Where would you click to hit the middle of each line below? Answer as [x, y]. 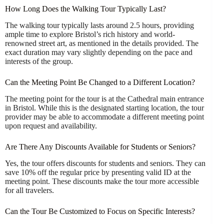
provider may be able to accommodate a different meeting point [104, 116]
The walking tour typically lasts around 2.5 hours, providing [99, 25]
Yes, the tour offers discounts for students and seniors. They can [105, 163]
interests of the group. [39, 61]
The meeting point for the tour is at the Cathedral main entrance [104, 98]
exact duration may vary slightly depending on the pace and [99, 52]
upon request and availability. [51, 125]
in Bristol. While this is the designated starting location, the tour [104, 107]
